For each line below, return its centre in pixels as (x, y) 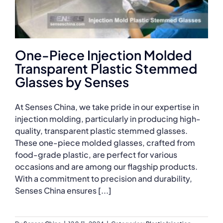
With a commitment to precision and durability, (104, 179)
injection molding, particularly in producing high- (108, 119)
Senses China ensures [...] (63, 191)
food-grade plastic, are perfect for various (96, 155)
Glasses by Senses (72, 82)
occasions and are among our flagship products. (106, 167)
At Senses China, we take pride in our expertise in (107, 107)
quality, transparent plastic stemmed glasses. (101, 131)
